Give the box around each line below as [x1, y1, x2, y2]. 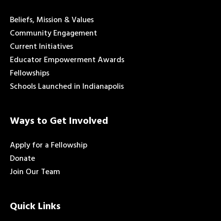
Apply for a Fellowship [10, 139, 87, 152]
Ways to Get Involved [10, 113, 108, 129]
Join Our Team [10, 165, 60, 179]
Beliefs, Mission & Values [10, 13, 94, 27]
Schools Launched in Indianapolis [10, 80, 124, 93]
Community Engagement [10, 27, 97, 40]
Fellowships [10, 67, 49, 80]
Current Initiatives [10, 40, 73, 53]
